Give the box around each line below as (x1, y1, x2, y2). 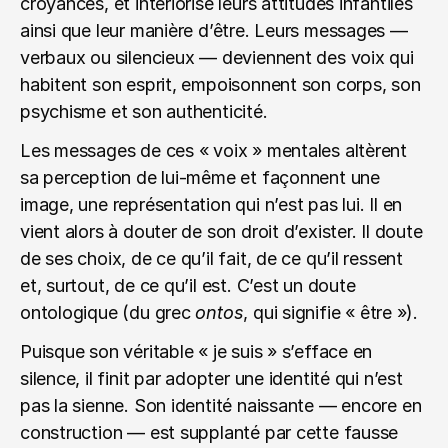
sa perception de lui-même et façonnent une (20, 167, 380, 188)
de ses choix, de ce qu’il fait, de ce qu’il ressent (20, 248, 403, 269)
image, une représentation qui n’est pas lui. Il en (20, 194, 403, 215)
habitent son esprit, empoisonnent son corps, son (20, 74, 421, 95)
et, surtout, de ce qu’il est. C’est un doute (20, 275, 356, 296)
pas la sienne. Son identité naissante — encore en (20, 395, 422, 416)
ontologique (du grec (20, 302, 196, 323)
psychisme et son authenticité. (20, 101, 268, 122)
